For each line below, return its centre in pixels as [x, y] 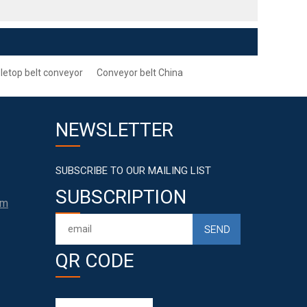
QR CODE [95, 261]
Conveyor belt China [140, 73]
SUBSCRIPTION [121, 197]
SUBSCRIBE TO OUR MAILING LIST [133, 171]
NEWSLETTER [114, 130]
